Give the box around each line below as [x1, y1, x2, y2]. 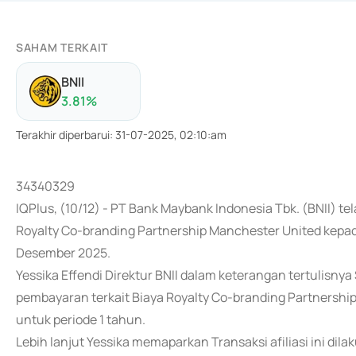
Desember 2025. [16, 244, 110, 261]
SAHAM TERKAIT [16, 40, 109, 55]
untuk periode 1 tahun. [16, 311, 145, 328]
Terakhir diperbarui [16, 127, 110, 142]
